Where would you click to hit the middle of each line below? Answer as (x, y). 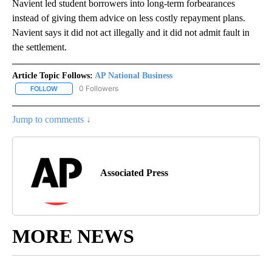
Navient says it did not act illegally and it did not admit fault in (131, 32)
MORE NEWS (73, 236)
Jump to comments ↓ (52, 119)
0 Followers (99, 88)
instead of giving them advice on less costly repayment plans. (129, 18)
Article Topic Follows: (53, 75)
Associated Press (134, 172)
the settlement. (39, 47)
